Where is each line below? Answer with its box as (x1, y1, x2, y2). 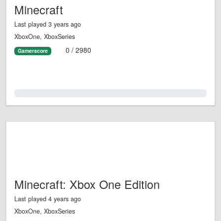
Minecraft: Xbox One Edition (14, 176, 160, 193)
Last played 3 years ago (14, 20, 81, 29)
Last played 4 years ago (14, 194, 81, 204)
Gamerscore (17, 47, 48, 55)
